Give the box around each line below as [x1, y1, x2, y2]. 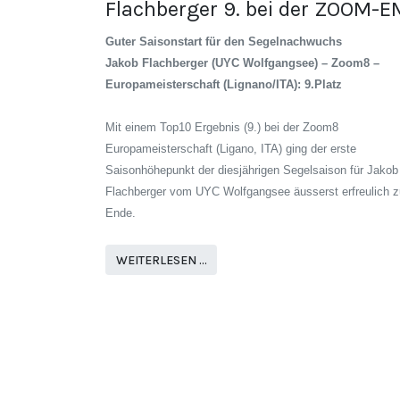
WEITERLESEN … [115, 252, 207, 268]
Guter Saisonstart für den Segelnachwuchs [105, 35, 342, 49]
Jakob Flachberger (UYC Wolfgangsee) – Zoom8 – [105, 56, 379, 71]
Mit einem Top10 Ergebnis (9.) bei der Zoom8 [105, 121, 338, 135]
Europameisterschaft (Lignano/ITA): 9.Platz [105, 78, 342, 92]
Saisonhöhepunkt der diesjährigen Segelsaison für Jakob [105, 163, 398, 178]
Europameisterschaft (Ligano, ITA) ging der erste [105, 142, 356, 156]
